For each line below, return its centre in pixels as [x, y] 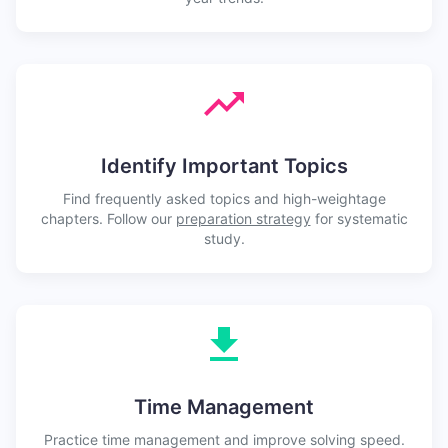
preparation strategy [243, 218]
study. [224, 238]
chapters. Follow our [108, 218]
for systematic [359, 218]
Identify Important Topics [224, 165]
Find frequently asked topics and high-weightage [224, 198]
